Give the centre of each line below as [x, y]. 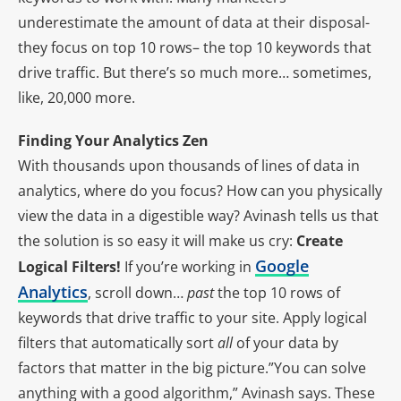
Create [320, 241]
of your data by [286, 343]
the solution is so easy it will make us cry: [157, 241]
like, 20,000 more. [77, 98]
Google [282, 266]
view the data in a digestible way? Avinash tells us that [198, 216]
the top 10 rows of [279, 293]
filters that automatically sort [118, 343]
